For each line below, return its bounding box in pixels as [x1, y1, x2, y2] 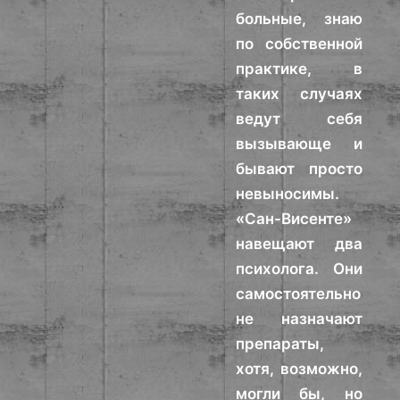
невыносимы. [236, 185, 340, 203]
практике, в [236, 60, 362, 78]
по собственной [236, 35, 362, 53]
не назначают [236, 310, 362, 328]
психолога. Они [236, 260, 362, 278]
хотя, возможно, [236, 360, 362, 378]
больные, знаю [236, 10, 362, 28]
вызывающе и [236, 135, 362, 153]
